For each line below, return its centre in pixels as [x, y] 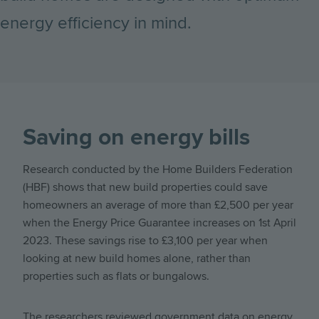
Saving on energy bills [136, 137]
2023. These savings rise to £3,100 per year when [145, 240]
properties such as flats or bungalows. [116, 276]
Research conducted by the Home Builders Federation [158, 169]
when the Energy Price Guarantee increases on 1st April [159, 223]
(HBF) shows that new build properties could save [145, 187]
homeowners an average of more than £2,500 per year [158, 205]
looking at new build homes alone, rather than [137, 258]
